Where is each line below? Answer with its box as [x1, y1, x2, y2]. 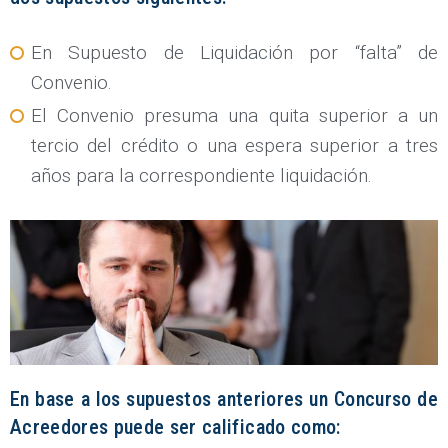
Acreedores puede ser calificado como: [10, 415, 341, 440]
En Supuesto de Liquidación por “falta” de [31, 40, 438, 64]
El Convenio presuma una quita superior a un [31, 103, 438, 127]
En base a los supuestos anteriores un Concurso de [10, 387, 438, 412]
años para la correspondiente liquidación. [31, 163, 372, 187]
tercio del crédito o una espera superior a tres [31, 133, 438, 157]
